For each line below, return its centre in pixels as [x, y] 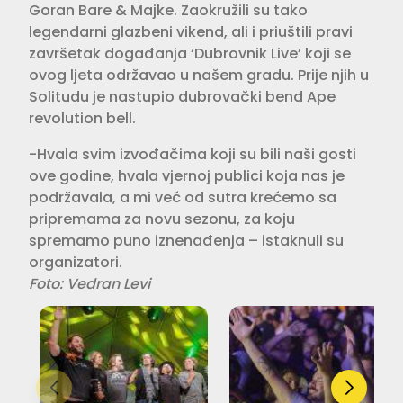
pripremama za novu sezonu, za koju [162, 219]
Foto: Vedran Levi [90, 283]
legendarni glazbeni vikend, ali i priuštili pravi [191, 31]
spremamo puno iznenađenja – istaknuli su [186, 240]
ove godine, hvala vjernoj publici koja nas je [187, 175]
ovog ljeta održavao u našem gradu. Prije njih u [199, 75]
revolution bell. [82, 118]
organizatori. [76, 262]
